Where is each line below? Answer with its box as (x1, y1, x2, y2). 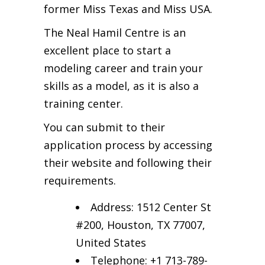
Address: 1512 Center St (91, 199, 211, 214)
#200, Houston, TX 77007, (76, 217, 205, 232)
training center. (44, 96, 123, 111)
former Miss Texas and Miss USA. (44, 1, 215, 16)
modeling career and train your (44, 60, 203, 75)
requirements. (44, 173, 116, 188)
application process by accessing (44, 137, 212, 152)
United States (76, 235, 146, 250)
